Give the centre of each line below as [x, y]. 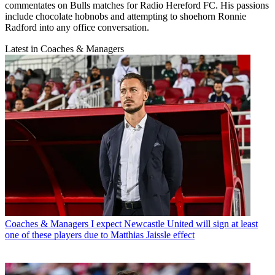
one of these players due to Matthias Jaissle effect [100, 234]
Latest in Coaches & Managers [64, 49]
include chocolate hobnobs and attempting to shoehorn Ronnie [126, 17]
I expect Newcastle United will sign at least [174, 223]
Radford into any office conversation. [77, 28]
